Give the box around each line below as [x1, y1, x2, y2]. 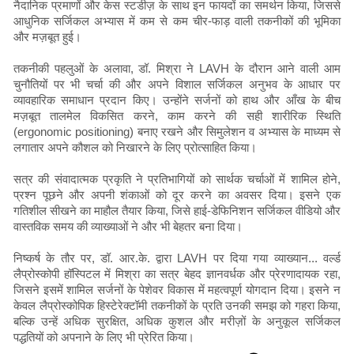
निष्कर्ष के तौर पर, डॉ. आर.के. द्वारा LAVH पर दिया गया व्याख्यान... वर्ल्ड [13, 251, 341, 265]
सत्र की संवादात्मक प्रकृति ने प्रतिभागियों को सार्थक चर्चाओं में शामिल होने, [13, 172, 341, 186]
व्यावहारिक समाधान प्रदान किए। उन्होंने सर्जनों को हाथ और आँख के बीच [13, 93, 341, 107]
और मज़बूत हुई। [13, 30, 81, 44]
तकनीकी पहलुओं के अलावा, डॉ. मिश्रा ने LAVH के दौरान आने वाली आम [13, 62, 341, 76]
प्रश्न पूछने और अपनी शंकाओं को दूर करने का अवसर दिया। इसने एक [13, 188, 341, 202]
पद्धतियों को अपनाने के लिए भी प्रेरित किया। [13, 330, 194, 345]
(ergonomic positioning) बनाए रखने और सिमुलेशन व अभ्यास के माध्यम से [13, 125, 341, 139]
